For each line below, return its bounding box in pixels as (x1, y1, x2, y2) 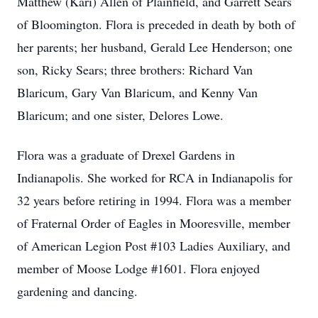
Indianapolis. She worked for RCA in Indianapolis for (17, 169, 292, 186)
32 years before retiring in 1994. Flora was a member (17, 192, 291, 209)
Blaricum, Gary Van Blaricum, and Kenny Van (17, 84, 258, 101)
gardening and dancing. (17, 283, 138, 300)
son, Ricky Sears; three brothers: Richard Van (17, 61, 253, 78)
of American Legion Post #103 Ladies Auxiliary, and (17, 237, 290, 254)
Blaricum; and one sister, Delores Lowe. (17, 106, 224, 124)
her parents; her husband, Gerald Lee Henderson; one (17, 38, 292, 55)
